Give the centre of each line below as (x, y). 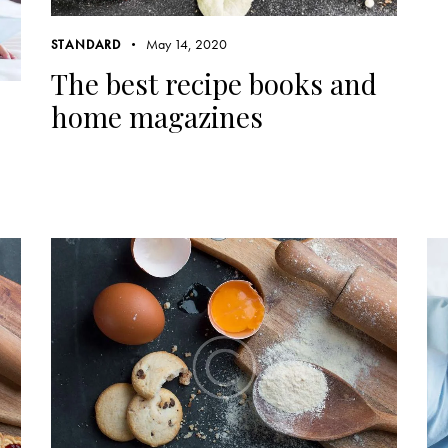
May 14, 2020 (186, 44)
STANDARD (86, 45)
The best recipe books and (213, 84)
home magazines (156, 117)
